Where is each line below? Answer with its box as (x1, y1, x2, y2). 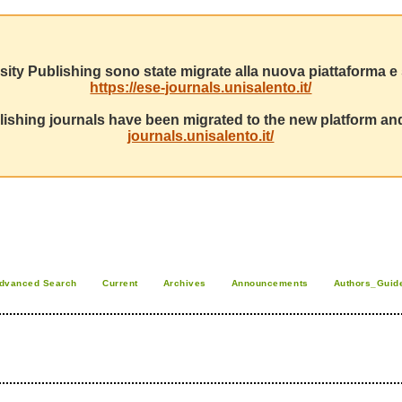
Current (101, 278, 138, 288)
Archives (162, 278, 206, 288)
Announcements (231, 278, 309, 288)
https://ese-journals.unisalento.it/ (90, 80, 312, 95)
